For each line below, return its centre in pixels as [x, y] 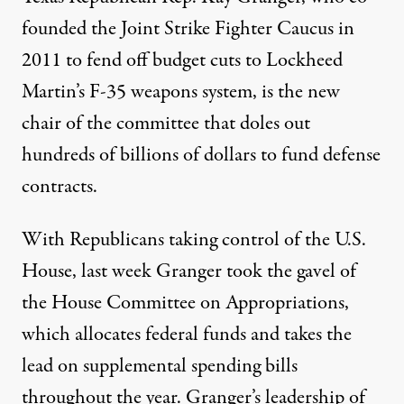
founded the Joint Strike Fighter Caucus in [188, 29]
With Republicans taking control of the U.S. [194, 240]
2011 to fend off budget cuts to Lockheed [182, 61]
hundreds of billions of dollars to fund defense [201, 156]
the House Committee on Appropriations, [185, 303]
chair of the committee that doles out [166, 124]
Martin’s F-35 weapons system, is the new [181, 92]
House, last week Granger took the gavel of [189, 272]
